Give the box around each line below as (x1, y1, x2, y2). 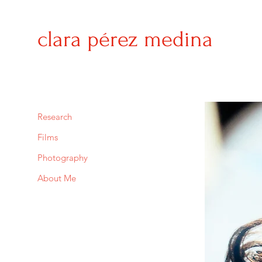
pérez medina (87, 27, 213, 52)
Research (37, 111, 72, 122)
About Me (37, 173, 76, 184)
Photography (37, 152, 88, 163)
